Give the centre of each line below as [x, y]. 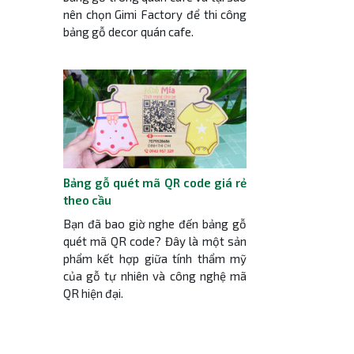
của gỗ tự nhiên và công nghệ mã [155, 275]
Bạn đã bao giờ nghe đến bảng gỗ [155, 223]
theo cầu [87, 200]
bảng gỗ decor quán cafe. [128, 31]
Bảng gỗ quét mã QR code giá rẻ [155, 183]
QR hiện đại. [93, 293]
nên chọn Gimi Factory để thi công [155, 14]
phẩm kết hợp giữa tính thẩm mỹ [155, 258]
